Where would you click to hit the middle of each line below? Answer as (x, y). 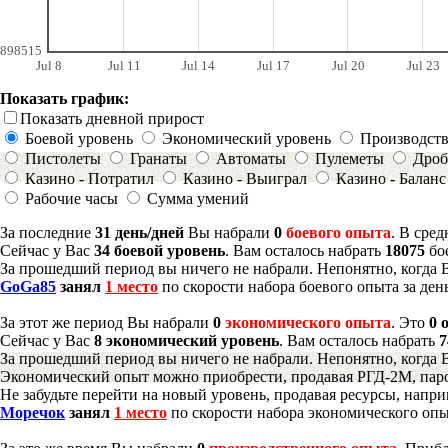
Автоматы (251, 158)
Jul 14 (198, 65)
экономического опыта (306, 322)
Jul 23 (423, 65)
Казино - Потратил (89, 178)
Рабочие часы (71, 198)
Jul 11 (124, 65)
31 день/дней (139, 232)
